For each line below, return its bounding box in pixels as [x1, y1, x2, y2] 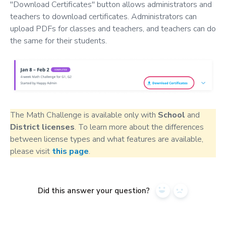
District [10, 122, 40, 133]
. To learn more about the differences [75, 122, 204, 133]
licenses [42, 122, 75, 133]
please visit [10, 146, 52, 157]
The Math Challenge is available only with [10, 109, 158, 121]
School [158, 109, 185, 121]
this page [52, 146, 89, 157]
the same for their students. [10, 35, 107, 46]
